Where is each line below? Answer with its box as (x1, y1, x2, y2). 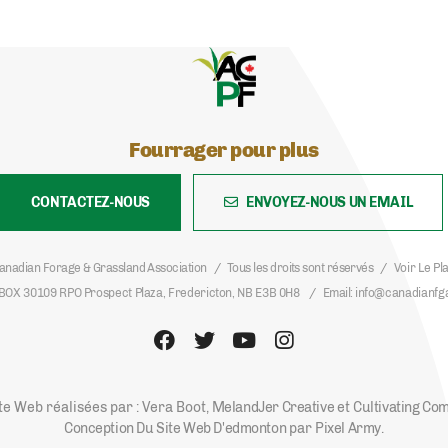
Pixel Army (315, 420, 381, 437)
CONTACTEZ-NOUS (30, 194, 150, 211)
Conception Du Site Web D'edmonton (64, 420, 287, 437)
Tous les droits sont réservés (227, 261, 374, 275)
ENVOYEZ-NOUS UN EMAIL (246, 194, 413, 211)
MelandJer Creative (211, 399, 335, 416)
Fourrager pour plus (129, 138, 319, 162)
